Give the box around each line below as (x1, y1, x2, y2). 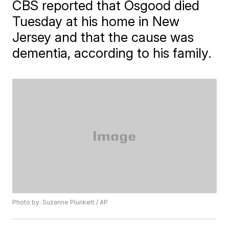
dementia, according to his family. (12, 45, 212, 61)
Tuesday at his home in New (12, 13, 180, 29)
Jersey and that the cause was (12, 29, 194, 45)
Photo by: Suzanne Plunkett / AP (12, 198, 108, 207)
